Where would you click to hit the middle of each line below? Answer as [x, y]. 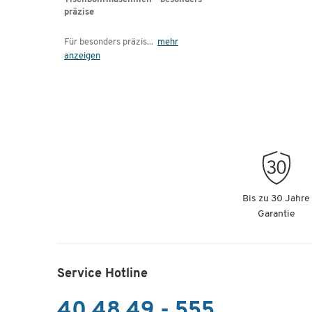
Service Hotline [102, 274]
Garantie [276, 214]
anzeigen [82, 56]
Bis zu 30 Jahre [276, 199]
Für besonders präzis [106, 42]
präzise [79, 13]
